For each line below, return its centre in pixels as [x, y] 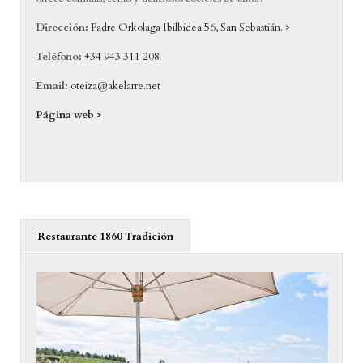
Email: [52, 85]
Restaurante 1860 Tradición [105, 237]
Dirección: [62, 27]
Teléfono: [60, 56]
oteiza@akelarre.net [116, 85]
